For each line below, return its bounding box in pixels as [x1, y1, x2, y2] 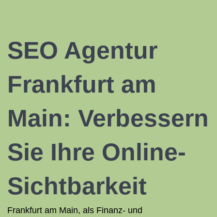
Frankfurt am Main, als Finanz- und [7, 205, 142, 215]
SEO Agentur [7, 37, 157, 64]
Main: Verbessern [7, 105, 209, 132]
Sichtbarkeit [7, 172, 147, 200]
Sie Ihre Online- [7, 139, 186, 166]
